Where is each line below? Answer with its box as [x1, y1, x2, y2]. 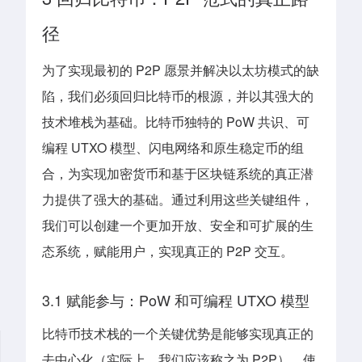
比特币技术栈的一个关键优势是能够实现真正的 [42, 323, 314, 343]
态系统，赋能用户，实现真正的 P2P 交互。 [42, 242, 293, 261]
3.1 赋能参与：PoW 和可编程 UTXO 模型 [42, 288, 309, 310]
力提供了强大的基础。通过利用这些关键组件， [42, 190, 314, 209]
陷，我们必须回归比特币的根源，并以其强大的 [42, 86, 314, 106]
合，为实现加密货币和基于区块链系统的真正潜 [42, 164, 314, 183]
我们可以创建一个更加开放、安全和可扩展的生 [42, 216, 314, 235]
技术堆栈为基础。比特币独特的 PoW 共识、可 [42, 112, 309, 132]
